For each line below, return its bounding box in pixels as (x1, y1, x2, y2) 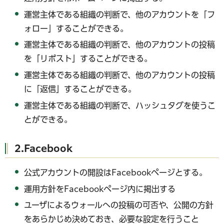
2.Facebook (14, 143, 72, 153)
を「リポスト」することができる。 (24, 54, 152, 63)
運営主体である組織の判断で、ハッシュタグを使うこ (24, 101, 216, 110)
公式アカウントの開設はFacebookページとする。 (24, 168, 207, 176)
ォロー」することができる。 (24, 24, 128, 32)
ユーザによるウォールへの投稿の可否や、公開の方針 (24, 201, 214, 209)
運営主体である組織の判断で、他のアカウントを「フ (24, 10, 215, 18)
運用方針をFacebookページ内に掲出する (24, 184, 176, 193)
